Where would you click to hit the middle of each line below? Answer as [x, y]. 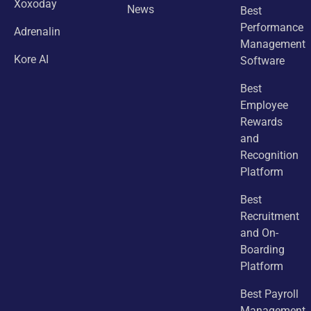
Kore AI [31, 59]
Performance [272, 27]
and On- [260, 233]
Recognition [270, 155]
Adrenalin [37, 32]
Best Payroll [270, 294]
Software [263, 61]
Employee [264, 105]
